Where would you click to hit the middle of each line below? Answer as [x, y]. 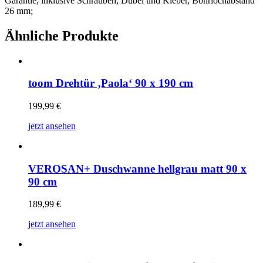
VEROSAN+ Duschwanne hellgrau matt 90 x [137, 168]
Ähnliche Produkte [62, 36]
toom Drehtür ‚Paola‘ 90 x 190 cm [111, 83]
